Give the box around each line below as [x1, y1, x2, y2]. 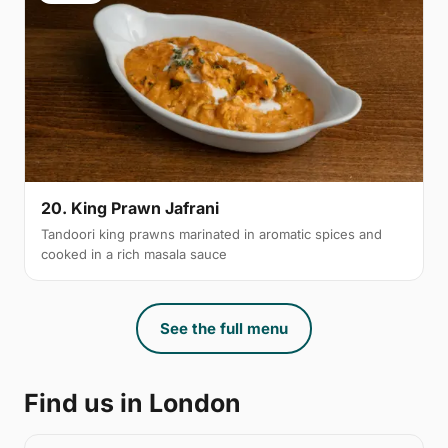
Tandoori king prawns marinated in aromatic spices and [41, 225, 382, 242]
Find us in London [24, 387, 241, 418]
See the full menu [160, 318, 288, 338]
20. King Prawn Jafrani [41, 197, 219, 218]
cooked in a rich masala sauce [41, 245, 227, 262]
